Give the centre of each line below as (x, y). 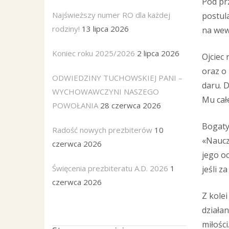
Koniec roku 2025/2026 (94, 53)
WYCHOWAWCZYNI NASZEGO (106, 91)
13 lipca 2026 (105, 29)
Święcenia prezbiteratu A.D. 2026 (110, 168)
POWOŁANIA (75, 105)
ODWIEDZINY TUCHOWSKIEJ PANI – (117, 78)
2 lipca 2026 (158, 53)
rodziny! (66, 29)
